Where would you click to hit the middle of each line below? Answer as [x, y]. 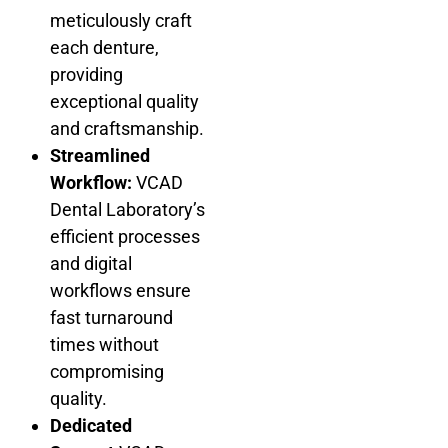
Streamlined [100, 155]
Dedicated [91, 425]
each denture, [104, 47]
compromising [107, 371]
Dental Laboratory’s [127, 209]
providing [86, 74]
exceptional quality [124, 101]
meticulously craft [121, 20]
